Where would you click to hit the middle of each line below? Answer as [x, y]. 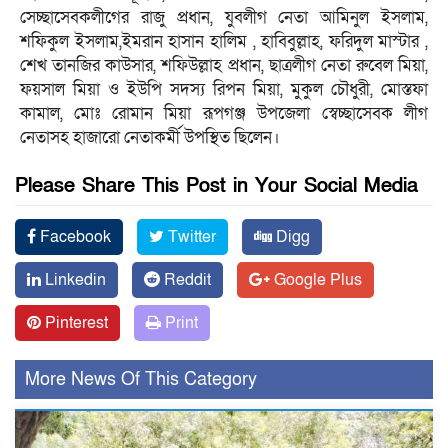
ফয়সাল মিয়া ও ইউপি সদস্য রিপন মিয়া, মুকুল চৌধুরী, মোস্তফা [224, 89]
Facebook [73, 236]
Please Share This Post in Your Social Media [216, 185]
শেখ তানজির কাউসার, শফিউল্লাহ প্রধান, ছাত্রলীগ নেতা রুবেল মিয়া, [224, 65]
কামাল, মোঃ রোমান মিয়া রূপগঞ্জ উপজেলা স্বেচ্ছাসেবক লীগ [224, 113]
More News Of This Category [141, 379]
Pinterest [74, 322]
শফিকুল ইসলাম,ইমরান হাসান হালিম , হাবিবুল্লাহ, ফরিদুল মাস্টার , [224, 41]
